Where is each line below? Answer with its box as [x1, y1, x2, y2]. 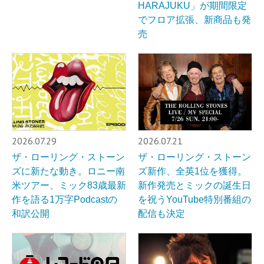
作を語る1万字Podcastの [12, 194, 117, 204]
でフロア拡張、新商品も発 [138, 15, 251, 25]
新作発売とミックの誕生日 [138, 180, 251, 190]
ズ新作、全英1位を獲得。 [138, 166, 247, 176]
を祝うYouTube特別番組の [138, 194, 251, 204]
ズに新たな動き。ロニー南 [12, 166, 125, 176]
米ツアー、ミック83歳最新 [12, 180, 126, 190]
